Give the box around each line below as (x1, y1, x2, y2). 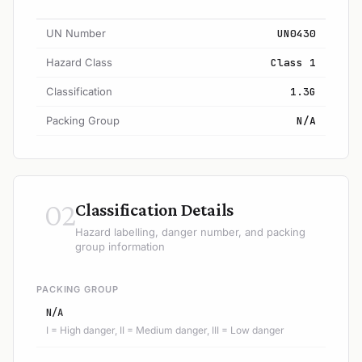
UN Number (46, 26, 106, 40)
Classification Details (75, 199, 234, 220)
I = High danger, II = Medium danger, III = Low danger (46, 323, 284, 336)
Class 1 (271, 55, 316, 69)
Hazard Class (46, 55, 112, 69)
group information (75, 239, 165, 253)
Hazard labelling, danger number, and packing (75, 225, 305, 238)
